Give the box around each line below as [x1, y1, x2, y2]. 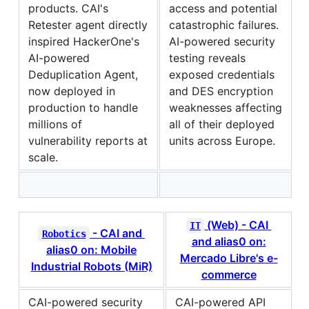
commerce [201, 267, 257, 281]
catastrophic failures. [169, 17, 279, 32]
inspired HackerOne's [28, 34, 139, 48]
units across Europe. [169, 133, 275, 148]
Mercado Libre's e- [179, 250, 278, 265]
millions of [28, 117, 82, 131]
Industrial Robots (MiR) [30, 259, 152, 273]
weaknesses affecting [169, 100, 282, 114]
